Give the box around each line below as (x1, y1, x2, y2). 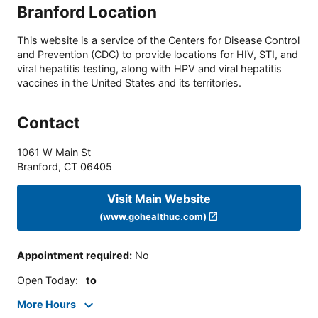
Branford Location (17, 1, 157, 21)
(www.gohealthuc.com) (99, 210, 207, 222)
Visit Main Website (107, 191, 211, 206)
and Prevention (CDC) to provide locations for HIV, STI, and (17, 48, 298, 61)
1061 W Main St (17, 146, 91, 159)
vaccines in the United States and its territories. (17, 77, 241, 89)
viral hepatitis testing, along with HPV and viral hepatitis (17, 62, 282, 75)
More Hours (17, 298, 76, 311)
